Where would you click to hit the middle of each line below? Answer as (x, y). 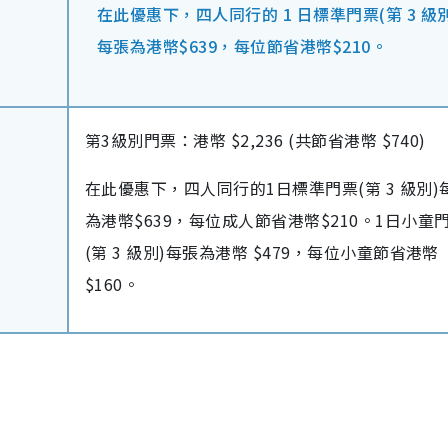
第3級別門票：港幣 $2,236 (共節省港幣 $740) (255, 140)
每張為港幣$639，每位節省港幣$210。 (242, 46)
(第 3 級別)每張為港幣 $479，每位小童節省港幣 (262, 252)
